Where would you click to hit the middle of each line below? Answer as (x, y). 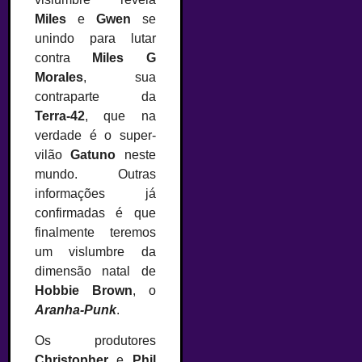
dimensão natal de (95, 271)
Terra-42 (60, 116)
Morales (59, 77)
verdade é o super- (95, 135)
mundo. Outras (95, 174)
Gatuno (97, 154)
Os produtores (95, 340)
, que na (120, 116)
